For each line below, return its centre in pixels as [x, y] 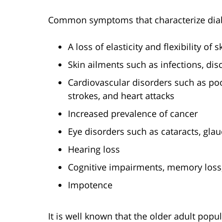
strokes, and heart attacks [121, 95]
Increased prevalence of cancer [133, 113]
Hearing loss [94, 149]
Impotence [90, 185]
